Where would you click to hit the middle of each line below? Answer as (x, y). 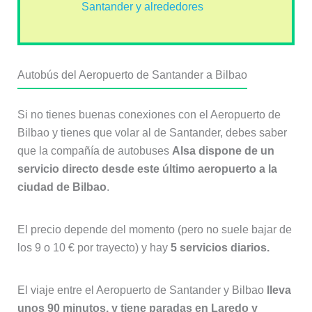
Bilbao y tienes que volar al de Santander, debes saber (152, 132)
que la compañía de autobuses (94, 150)
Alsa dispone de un (223, 150)
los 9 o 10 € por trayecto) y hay (94, 248)
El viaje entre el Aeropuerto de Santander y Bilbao (142, 290)
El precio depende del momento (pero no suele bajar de (154, 230)
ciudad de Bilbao (62, 187)
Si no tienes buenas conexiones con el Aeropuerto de (149, 114)
